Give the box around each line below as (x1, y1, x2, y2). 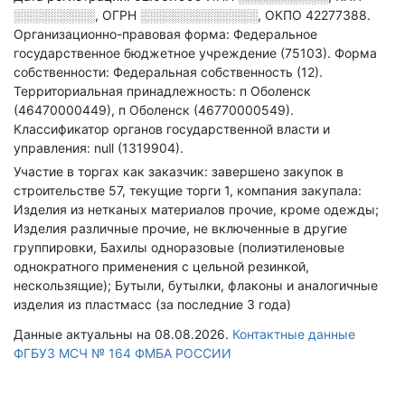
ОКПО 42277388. (265, 7, 371, 23)
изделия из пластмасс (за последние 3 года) (14, 297, 291, 312)
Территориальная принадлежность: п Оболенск (14, 83, 311, 99)
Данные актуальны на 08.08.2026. (14, 326, 232, 342)
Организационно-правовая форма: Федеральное (14, 26, 317, 42)
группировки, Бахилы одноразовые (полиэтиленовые (14, 240, 344, 255)
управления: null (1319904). (14, 140, 184, 155)
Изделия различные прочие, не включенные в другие (14, 221, 347, 236)
